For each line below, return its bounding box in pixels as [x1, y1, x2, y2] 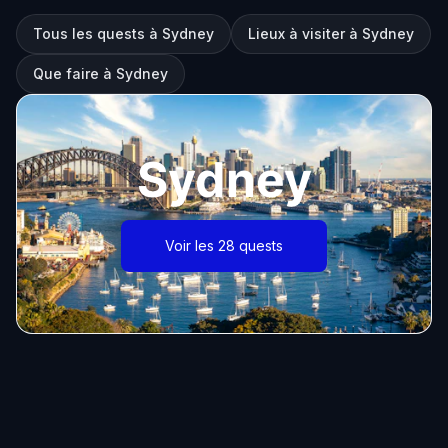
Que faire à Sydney [33, 65, 168, 82]
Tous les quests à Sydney [33, 25, 214, 42]
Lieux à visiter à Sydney [248, 25, 414, 42]
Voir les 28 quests [165, 237, 283, 254]
